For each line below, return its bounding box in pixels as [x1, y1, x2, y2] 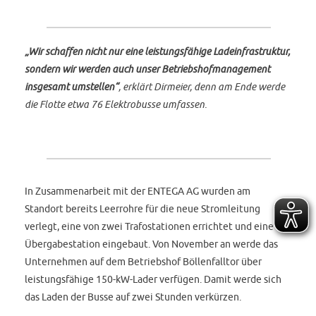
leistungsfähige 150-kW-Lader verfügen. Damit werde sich [25, 272, 282, 285]
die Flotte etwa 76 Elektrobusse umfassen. [25, 98, 207, 111]
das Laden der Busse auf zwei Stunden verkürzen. [25, 290, 242, 303]
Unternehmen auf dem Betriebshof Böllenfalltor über [25, 255, 262, 267]
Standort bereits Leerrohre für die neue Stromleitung [25, 202, 261, 214]
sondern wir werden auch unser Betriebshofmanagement [25, 63, 271, 75]
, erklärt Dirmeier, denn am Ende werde [119, 80, 286, 93]
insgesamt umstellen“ [25, 80, 119, 93]
